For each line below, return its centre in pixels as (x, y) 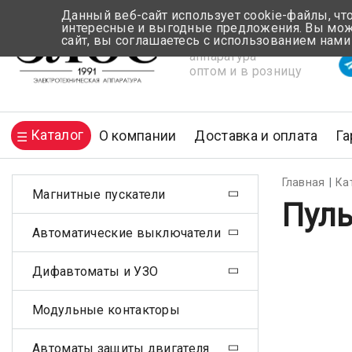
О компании (137, 136)
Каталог (57, 135)
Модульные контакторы (106, 310)
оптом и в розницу (246, 71)
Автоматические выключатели (126, 233)
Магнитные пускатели (99, 194)
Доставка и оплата (256, 136)
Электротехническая (252, 41)
